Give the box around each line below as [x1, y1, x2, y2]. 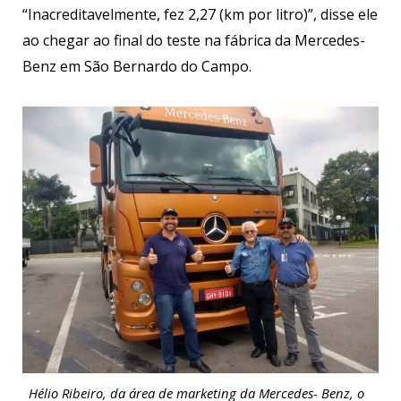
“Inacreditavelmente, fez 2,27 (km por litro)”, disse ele [22, 4, 378, 25]
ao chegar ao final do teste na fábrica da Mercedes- [22, 30, 365, 51]
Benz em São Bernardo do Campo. [22, 56, 252, 77]
